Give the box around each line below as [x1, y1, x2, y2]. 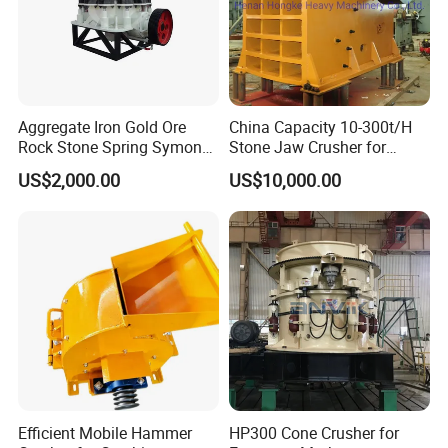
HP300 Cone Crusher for [228, 421, 399, 444]
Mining [228, 156, 278, 179]
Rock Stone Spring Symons [18, 136, 211, 159]
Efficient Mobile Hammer [18, 421, 193, 444]
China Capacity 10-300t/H [228, 116, 412, 139]
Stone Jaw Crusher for [228, 136, 386, 159]
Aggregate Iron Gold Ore [18, 116, 187, 139]
